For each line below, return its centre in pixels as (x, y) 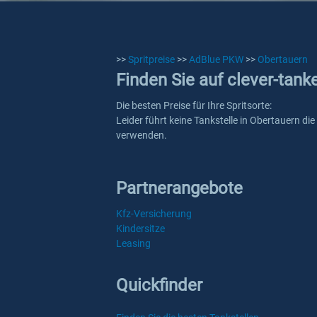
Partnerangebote (179, 188)
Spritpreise (151, 59)
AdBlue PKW (216, 59)
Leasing (133, 243)
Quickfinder (159, 285)
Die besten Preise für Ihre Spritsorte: (194, 105)
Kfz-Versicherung (154, 214)
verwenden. (142, 135)
